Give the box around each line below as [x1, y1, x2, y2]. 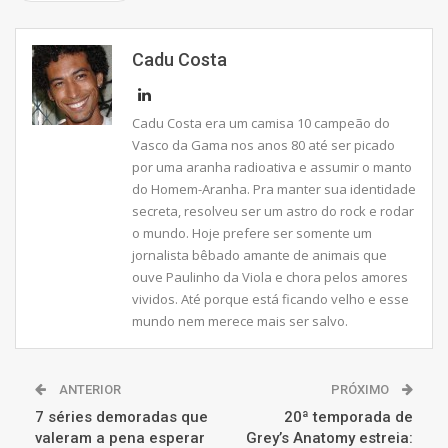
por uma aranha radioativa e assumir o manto [132, 158, 412, 177]
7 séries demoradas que [35, 408, 208, 427]
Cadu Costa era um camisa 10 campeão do [132, 114, 390, 133]
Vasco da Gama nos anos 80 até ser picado [132, 136, 395, 155]
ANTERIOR [56, 382, 121, 398]
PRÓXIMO [331, 382, 392, 398]
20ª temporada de [284, 408, 413, 427]
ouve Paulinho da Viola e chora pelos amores [132, 268, 408, 287]
